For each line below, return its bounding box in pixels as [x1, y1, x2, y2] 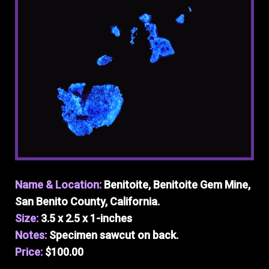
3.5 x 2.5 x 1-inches [41, 212, 132, 225]
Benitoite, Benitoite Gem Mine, [104, 178, 250, 191]
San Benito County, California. [15, 195, 160, 208]
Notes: [15, 229, 49, 241]
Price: [15, 246, 45, 258]
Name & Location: [15, 178, 104, 191]
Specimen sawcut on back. [49, 229, 178, 241]
